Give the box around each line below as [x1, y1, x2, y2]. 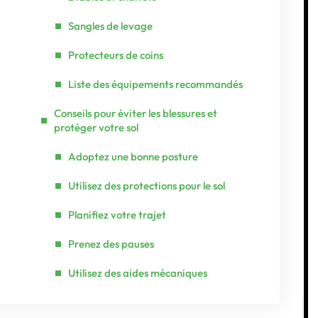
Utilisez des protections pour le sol [68, 179, 225, 192]
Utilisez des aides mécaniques [68, 266, 207, 280]
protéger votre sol [54, 121, 138, 134]
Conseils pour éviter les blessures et [54, 106, 217, 120]
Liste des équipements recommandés [68, 77, 243, 91]
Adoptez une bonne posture [68, 150, 198, 163]
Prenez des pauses [68, 237, 154, 251]
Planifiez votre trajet [68, 208, 166, 221]
